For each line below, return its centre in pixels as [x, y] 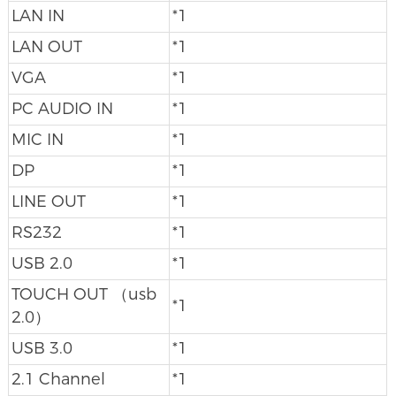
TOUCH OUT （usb [84, 294]
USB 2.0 [42, 263]
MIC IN [37, 139]
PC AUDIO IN [62, 108]
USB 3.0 [42, 348]
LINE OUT [48, 201]
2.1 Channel [58, 379]
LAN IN [38, 15]
